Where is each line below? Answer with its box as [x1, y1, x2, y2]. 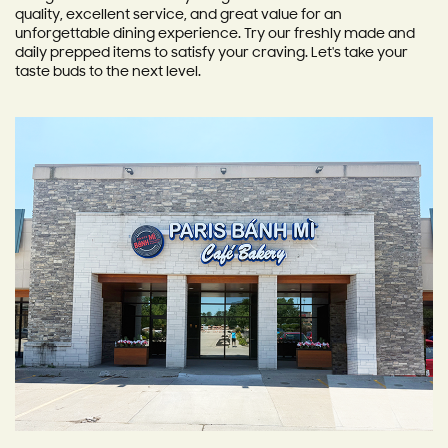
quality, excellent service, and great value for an [15, 8, 342, 23]
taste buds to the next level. [15, 65, 201, 80]
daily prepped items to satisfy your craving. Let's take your [15, 46, 408, 61]
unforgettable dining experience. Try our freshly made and [15, 27, 415, 42]
